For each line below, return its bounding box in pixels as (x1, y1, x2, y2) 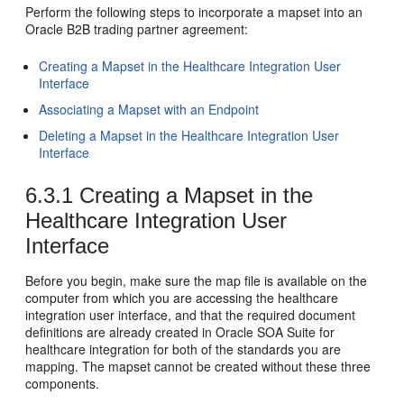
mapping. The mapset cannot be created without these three (25, 357, 372, 375)
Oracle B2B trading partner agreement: (25, 20, 249, 38)
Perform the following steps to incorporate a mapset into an (25, 3, 363, 21)
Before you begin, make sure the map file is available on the (25, 271, 368, 289)
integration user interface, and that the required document (25, 306, 356, 324)
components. (25, 374, 100, 392)
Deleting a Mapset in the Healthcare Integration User (39, 126, 340, 144)
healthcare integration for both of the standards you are (25, 340, 342, 358)
